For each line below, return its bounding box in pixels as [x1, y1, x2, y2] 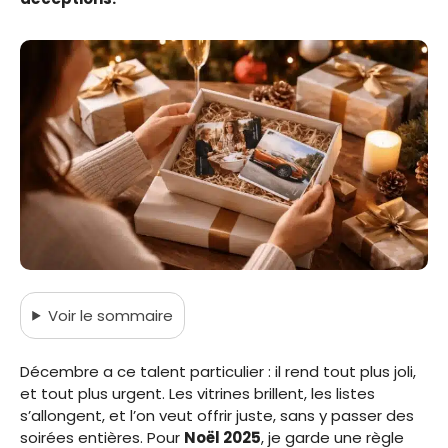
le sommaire [80, 304, 174, 326]
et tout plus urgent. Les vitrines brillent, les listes [20, 383, 375, 405]
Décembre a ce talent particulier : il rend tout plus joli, [20, 361, 416, 383]
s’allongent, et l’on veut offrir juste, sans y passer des [20, 405, 414, 427]
